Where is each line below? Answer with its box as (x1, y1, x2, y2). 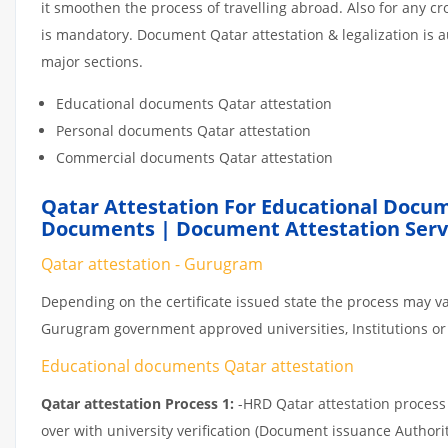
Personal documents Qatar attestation (56, 120, 311, 140)
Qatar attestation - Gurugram (41, 252, 263, 275)
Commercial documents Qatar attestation (56, 147, 333, 167)
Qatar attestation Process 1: (41, 393, 234, 413)
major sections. (41, 51, 143, 71)
